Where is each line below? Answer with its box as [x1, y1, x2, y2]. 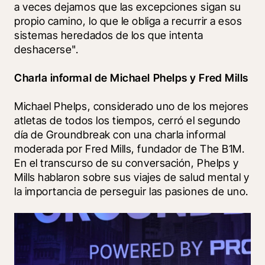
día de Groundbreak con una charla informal [14, 128, 226, 141]
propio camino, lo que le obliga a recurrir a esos [14, 14, 243, 27]
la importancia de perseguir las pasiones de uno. [14, 185, 248, 198]
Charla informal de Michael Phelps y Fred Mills [14, 71, 248, 84]
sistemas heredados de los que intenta [14, 28, 203, 41]
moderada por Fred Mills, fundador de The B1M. [14, 142, 245, 155]
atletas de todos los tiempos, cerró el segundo [14, 114, 241, 127]
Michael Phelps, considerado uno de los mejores [14, 99, 249, 112]
